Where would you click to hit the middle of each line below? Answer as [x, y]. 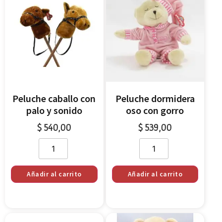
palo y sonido [54, 110]
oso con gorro [155, 110]
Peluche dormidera [155, 98]
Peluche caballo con [54, 98]
